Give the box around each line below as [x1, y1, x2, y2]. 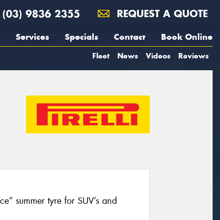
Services [16, 31, 49, 42]
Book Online [161, 31, 213, 42]
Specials [65, 31, 98, 42]
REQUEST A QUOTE [113, 7, 208, 20]
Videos [146, 51, 170, 60]
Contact [114, 31, 145, 42]
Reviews [178, 51, 209, 60]
